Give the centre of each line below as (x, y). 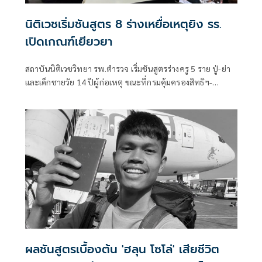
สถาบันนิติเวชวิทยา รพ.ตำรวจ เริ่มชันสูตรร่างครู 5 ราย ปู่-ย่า (127, 69)
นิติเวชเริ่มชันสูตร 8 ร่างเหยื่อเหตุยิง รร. (123, 24)
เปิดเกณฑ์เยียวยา (68, 42)
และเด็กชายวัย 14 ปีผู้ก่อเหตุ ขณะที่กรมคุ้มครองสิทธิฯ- (118, 82)
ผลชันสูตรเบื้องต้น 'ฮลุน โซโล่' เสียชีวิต (122, 249)
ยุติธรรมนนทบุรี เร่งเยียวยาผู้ (73, 96)
